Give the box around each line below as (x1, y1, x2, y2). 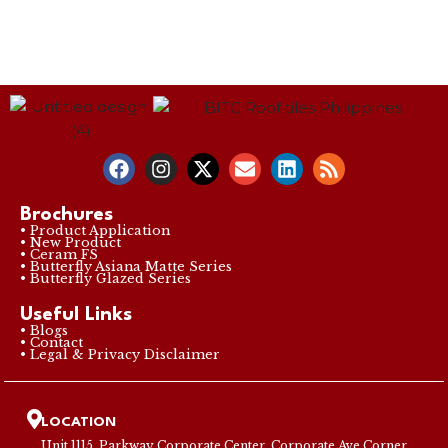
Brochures (20, 204, 113, 225)
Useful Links (20, 304, 132, 325)
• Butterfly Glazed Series (20, 270, 191, 286)
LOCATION (41, 414, 117, 429)
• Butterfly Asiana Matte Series (20, 258, 232, 274)
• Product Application (20, 222, 170, 238)
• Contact (20, 334, 83, 350)
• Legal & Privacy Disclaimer (20, 346, 220, 362)
